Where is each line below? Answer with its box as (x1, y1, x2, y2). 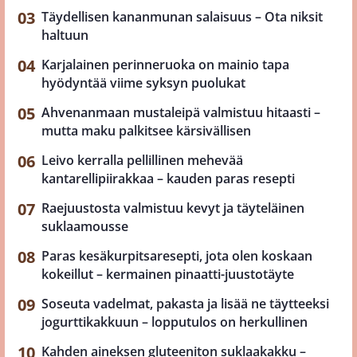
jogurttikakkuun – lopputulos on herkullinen (41, 313, 308, 331)
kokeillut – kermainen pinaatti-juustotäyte (41, 265, 294, 284)
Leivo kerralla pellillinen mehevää (41, 151, 243, 170)
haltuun (41, 26, 88, 45)
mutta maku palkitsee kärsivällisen (41, 122, 251, 140)
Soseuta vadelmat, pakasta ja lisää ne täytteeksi (41, 295, 329, 313)
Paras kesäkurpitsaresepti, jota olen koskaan (41, 247, 312, 265)
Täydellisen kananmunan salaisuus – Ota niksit (41, 8, 323, 26)
